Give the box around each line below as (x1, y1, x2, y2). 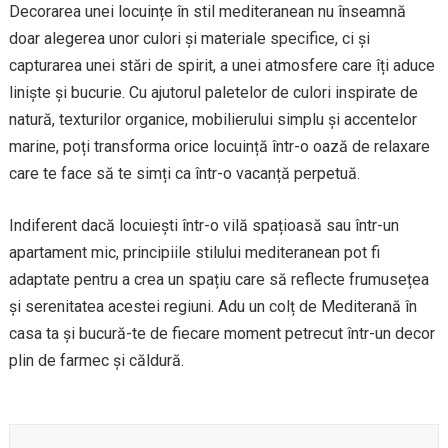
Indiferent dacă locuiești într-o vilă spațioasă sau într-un (8, 216, 399, 236)
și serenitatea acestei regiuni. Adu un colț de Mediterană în (8, 297, 417, 317)
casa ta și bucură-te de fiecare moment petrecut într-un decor (8, 324, 435, 344)
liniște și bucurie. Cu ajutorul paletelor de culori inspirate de (8, 83, 418, 103)
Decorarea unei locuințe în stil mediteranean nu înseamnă (8, 2, 406, 22)
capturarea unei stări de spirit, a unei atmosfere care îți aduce (8, 56, 435, 76)
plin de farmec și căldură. (8, 351, 184, 371)
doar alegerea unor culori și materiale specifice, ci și (8, 29, 370, 49)
